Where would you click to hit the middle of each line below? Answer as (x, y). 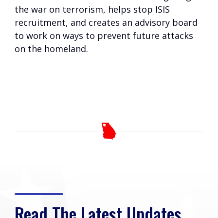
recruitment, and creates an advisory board (106, 22)
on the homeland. (51, 49)
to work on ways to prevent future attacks (104, 36)
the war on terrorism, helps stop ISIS (92, 9)
